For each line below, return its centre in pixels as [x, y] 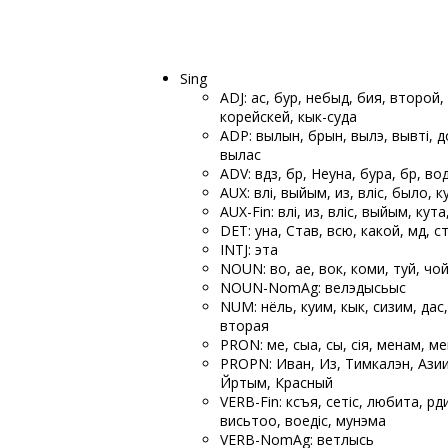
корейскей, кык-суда [288, 116]
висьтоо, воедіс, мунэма [303, 420]
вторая [244, 325]
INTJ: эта [249, 249]
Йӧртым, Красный [276, 382]
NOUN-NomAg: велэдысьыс [313, 287]
